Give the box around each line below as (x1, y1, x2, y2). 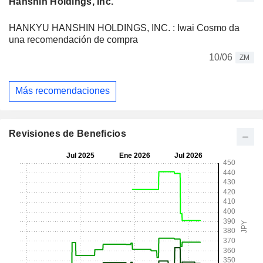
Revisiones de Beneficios (9, 128, 126, 139)
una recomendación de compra (9, 34, 138, 45)
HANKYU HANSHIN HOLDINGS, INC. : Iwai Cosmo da (9, 22, 240, 33)
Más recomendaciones (15, 86, 110, 96)
